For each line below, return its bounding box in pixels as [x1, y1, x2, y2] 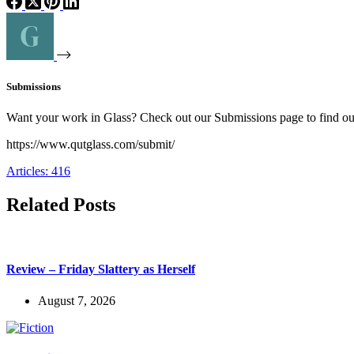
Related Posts [6, 194, 115, 216]
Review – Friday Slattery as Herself [6, 262, 195, 277]
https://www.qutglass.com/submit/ [6, 137, 175, 152]
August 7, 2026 [38, 293, 115, 307]
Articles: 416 [6, 164, 70, 179]
